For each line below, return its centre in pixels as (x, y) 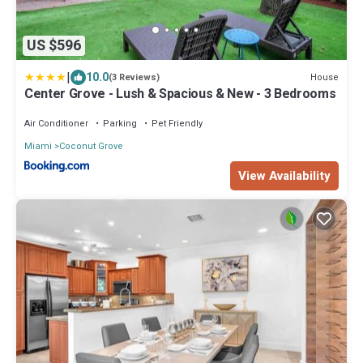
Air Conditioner (56, 124)
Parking (120, 124)
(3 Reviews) (134, 78)
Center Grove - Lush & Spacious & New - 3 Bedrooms (180, 94)
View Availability (284, 176)
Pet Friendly (177, 124)
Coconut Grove (91, 147)
